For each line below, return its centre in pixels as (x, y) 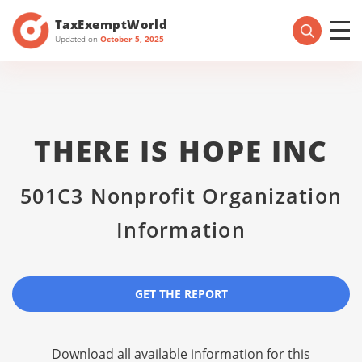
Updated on (78, 38)
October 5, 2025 (132, 38)
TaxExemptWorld (112, 24)
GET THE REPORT (181, 294)
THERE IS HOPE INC (181, 151)
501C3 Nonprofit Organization (181, 196)
